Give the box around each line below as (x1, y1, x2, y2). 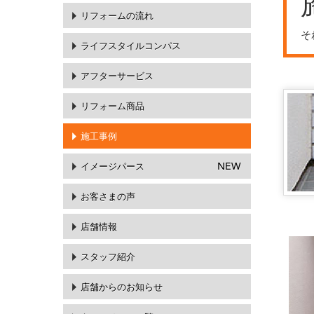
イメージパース (81, 161, 144, 172)
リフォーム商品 (81, 100, 144, 111)
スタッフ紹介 (81, 251, 135, 262)
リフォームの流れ (81, 10, 153, 21)
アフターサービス (81, 70, 153, 81)
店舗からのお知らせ (81, 281, 163, 292)
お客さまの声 (81, 191, 135, 202)
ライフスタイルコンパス (81, 40, 181, 51)
